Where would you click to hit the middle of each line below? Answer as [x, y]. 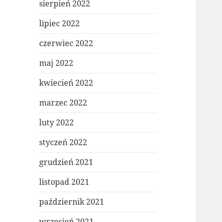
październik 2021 [72, 202]
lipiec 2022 [60, 24]
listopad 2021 [64, 182]
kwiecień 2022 [66, 83]
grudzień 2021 [66, 162]
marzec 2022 [63, 103]
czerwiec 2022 [66, 43]
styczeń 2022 [63, 142]
